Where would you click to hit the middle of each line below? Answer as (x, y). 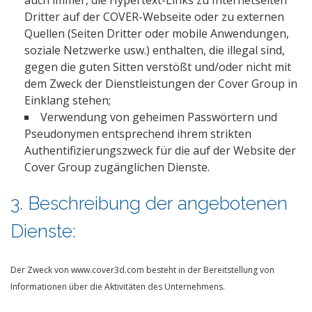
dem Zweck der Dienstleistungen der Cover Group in (161, 84)
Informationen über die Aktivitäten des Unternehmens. (118, 287)
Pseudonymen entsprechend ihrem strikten (138, 134)
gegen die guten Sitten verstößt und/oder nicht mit (158, 67)
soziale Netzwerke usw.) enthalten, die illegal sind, (155, 50)
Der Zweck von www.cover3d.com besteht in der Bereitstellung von (142, 270)
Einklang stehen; (68, 100)
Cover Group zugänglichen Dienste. (117, 167)
